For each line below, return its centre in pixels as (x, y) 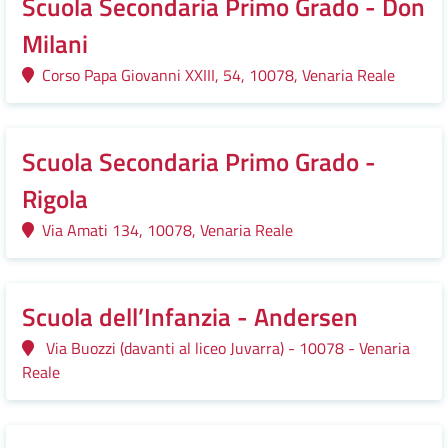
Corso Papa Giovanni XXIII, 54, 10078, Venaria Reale (214, 75)
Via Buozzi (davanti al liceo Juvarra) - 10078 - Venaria (222, 348)
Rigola (55, 199)
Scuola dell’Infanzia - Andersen (190, 317)
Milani (55, 44)
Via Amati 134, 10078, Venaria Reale (163, 230)
